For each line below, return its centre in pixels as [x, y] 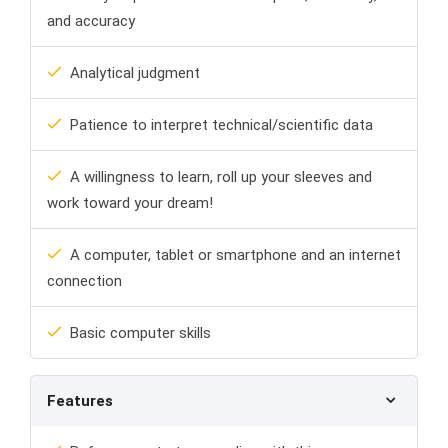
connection [84, 281]
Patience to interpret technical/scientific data [221, 125]
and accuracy [91, 21]
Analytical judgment [135, 73]
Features [80, 401]
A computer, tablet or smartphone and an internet [235, 255]
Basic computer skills [140, 333]
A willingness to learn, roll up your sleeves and [221, 177]
